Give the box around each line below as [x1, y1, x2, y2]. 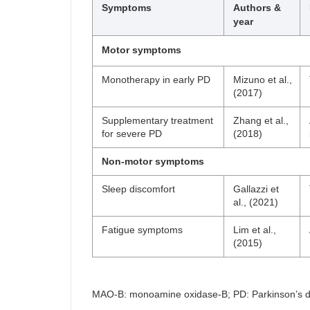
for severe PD [102, 128, 162, 139]
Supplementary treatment [102, 115, 213, 126]
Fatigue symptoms [102, 224, 183, 235]
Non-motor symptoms [102, 156, 204, 167]
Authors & [233, 2, 281, 13]
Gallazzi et [233, 183, 279, 194]
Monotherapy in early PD [102, 74, 210, 85]
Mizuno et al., [233, 74, 292, 85]
